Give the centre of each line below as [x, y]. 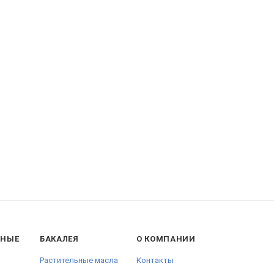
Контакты [155, 260]
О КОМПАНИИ [166, 239]
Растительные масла [79, 260]
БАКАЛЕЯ [59, 239]
